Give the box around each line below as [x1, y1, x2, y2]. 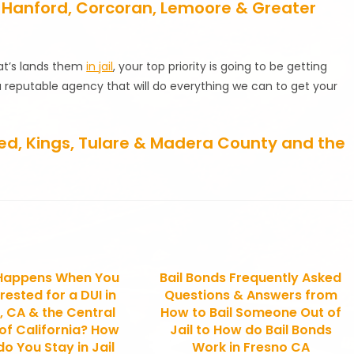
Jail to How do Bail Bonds [169, 320, 332, 339]
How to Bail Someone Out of [160, 303, 341, 322]
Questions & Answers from [164, 285, 337, 304]
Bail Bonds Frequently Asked [160, 268, 342, 287]
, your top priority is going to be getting [113, 58, 328, 74]
